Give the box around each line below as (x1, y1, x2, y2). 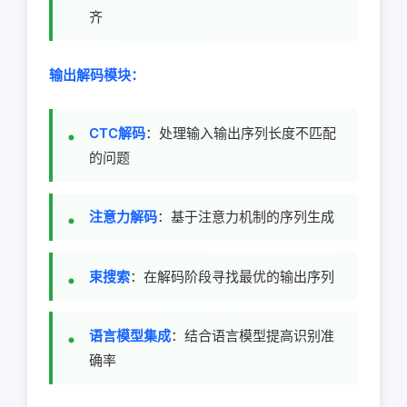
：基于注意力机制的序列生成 (157, 208, 334, 226)
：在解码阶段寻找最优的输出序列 (130, 267, 334, 285)
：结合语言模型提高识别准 (171, 327, 334, 345)
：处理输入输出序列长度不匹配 (145, 124, 336, 143)
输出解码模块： (49, 66, 144, 84)
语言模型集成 (89, 327, 171, 345)
